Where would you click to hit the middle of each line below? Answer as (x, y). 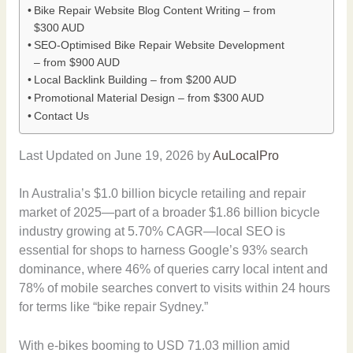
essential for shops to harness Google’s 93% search (163, 251)
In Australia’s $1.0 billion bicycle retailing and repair (162, 194)
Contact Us (61, 116)
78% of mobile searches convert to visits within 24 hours (174, 288)
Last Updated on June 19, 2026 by (115, 155)
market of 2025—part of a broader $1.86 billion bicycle (169, 213)
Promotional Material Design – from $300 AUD (149, 98)
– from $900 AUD (76, 63)
